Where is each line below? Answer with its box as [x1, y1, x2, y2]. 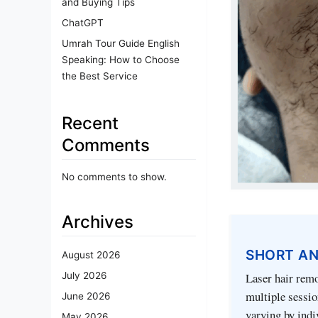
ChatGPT [62, 16, 104, 28]
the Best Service [62, 70, 138, 82]
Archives [62, 211, 133, 232]
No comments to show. [62, 170, 167, 182]
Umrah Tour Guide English [62, 37, 180, 49]
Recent [62, 112, 119, 133]
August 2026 [62, 249, 120, 261]
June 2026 [62, 290, 110, 302]
